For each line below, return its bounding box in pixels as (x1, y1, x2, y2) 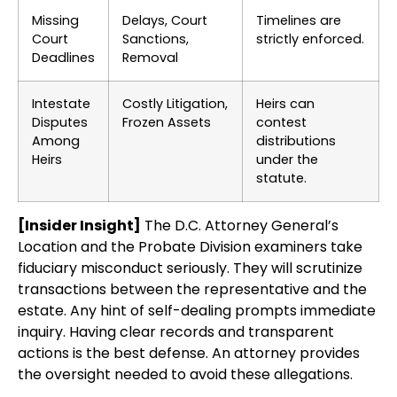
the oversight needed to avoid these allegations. (18, 363, 353, 385)
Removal (122, 48, 178, 66)
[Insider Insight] (18, 214, 141, 236)
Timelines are (256, 11, 341, 29)
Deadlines (32, 48, 95, 66)
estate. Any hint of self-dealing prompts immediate (18, 300, 376, 321)
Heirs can (256, 94, 315, 113)
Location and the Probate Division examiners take (18, 236, 362, 257)
